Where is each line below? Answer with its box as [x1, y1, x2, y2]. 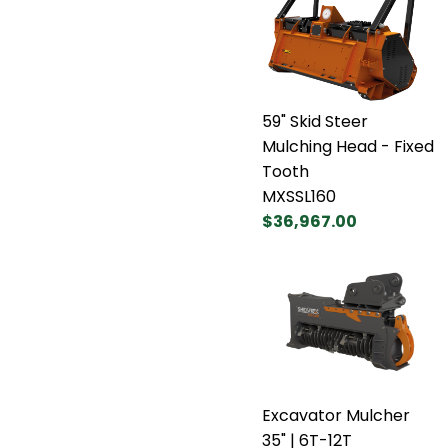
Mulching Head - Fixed [262, 134, 434, 158]
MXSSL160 [262, 184, 336, 208]
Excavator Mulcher [262, 403, 410, 427]
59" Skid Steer [262, 109, 368, 133]
